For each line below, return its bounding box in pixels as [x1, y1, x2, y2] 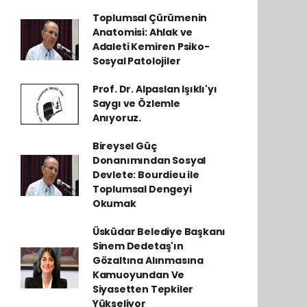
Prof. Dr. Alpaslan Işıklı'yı [92, 82, 217, 96]
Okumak [92, 197, 136, 210]
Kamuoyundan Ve [92, 268, 185, 282]
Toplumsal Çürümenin [92, 11, 208, 25]
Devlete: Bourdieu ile [92, 168, 199, 182]
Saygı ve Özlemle [92, 97, 180, 110]
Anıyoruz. [92, 111, 142, 125]
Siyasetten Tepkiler [92, 282, 194, 296]
